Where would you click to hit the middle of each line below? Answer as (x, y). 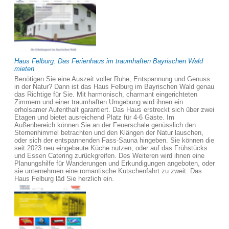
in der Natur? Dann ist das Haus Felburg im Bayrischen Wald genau (114, 87)
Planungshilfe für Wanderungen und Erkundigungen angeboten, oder (114, 163)
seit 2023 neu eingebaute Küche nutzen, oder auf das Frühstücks (111, 148)
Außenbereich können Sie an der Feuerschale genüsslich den (105, 125)
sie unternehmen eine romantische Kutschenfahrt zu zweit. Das (108, 171)
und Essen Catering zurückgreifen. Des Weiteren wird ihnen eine (109, 156)
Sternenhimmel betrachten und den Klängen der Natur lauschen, (109, 133)
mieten (24, 69)
